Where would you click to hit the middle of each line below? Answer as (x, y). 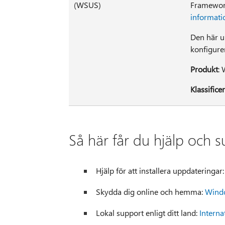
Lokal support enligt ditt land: (147, 213)
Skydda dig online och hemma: (150, 192)
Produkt (204, 69)
